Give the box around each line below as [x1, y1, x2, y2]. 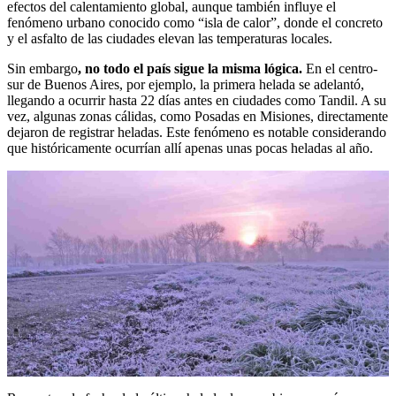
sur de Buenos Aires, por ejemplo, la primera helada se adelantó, [7, 76, 364, 92]
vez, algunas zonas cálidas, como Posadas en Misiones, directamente [7, 108, 388, 124]
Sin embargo [7, 60, 78, 76]
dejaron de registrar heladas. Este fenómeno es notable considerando [7, 124, 386, 140]
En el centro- [302, 60, 377, 76]
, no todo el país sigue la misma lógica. [78, 60, 302, 76]
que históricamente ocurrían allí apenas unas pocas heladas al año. [7, 140, 373, 156]
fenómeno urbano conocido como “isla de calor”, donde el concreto [7, 14, 383, 30]
